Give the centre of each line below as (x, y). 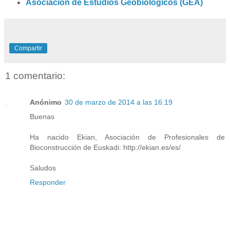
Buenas (42, 116)
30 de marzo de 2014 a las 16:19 (119, 102)
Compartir (28, 48)
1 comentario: (35, 75)
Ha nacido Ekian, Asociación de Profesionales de (127, 137)
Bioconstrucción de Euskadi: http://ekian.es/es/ (105, 147)
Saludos (43, 168)
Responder (48, 182)
